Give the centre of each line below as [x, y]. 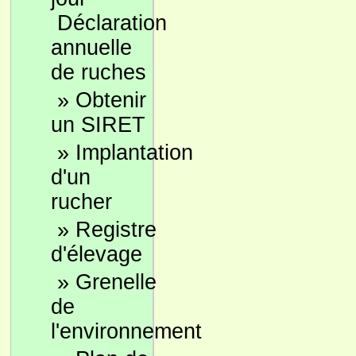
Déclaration [112, 23]
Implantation [134, 153]
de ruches [99, 72]
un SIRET [98, 125]
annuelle [91, 48]
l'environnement [126, 331]
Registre [116, 230]
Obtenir [111, 100]
